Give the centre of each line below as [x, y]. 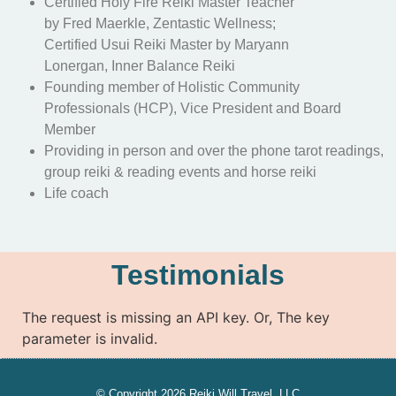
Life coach [76, 193]
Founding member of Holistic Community [172, 87]
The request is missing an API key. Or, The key [176, 317]
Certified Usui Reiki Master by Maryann [167, 45]
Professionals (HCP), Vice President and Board [193, 108]
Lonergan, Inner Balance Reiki [140, 66]
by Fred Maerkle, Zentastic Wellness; [160, 23]
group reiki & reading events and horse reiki [180, 172]
